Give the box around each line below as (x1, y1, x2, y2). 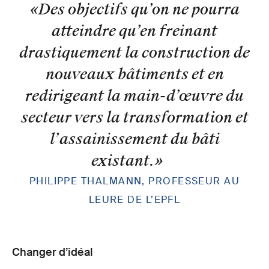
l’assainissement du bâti (49, 128, 220, 149)
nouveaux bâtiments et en (45, 64, 224, 84)
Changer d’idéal (12, 244, 93, 259)
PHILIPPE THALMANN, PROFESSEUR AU (29, 174, 240, 187)
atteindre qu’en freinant (52, 20, 217, 41)
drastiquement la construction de (19, 42, 250, 62)
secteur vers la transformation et (20, 107, 249, 127)
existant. (91, 150, 154, 171)
